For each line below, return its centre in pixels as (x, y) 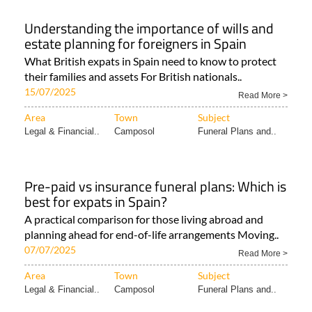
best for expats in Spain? (96, 202)
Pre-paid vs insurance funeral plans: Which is (155, 187)
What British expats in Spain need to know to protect (150, 61)
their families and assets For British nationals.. (133, 77)
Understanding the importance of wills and (149, 29)
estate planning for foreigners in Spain (135, 44)
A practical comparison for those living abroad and (144, 219)
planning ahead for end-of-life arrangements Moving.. (151, 235)
